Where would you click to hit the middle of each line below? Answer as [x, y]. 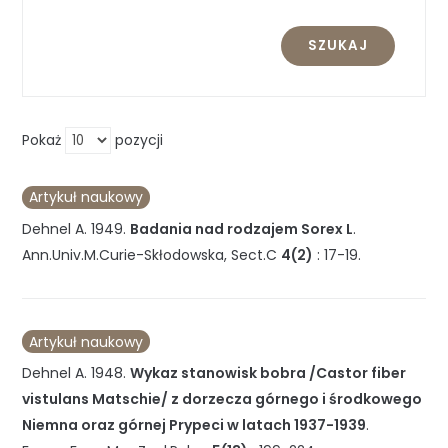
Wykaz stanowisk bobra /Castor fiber [268, 372]
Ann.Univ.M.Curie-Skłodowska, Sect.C [150, 254]
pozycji [137, 140]
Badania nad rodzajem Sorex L [242, 228]
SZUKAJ [337, 46]
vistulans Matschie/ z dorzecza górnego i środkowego [222, 398]
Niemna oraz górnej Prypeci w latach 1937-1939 [194, 424]
